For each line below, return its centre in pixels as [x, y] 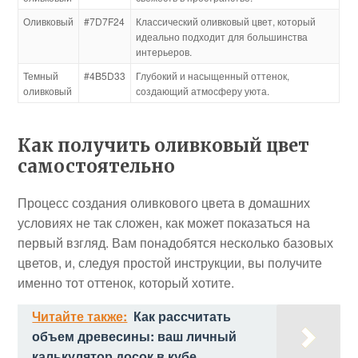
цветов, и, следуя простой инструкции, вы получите [170, 263]
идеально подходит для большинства [222, 36]
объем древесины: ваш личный [135, 336]
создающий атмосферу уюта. [203, 91]
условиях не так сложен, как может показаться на [164, 223]
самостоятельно [97, 166]
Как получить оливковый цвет [164, 145]
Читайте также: [80, 316]
